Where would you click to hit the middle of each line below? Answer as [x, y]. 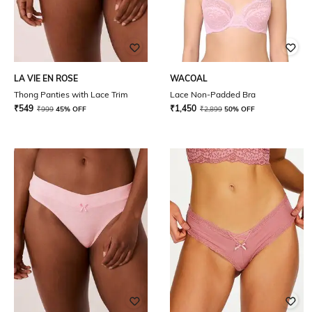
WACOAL [189, 78]
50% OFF [240, 109]
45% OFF [71, 109]
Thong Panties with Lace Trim [71, 94]
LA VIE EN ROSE [46, 78]
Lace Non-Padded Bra [213, 94]
